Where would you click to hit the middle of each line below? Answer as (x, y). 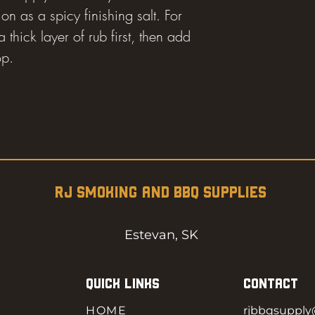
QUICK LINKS (123, 283)
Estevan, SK (161, 234)
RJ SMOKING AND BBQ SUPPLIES (161, 192)
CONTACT (271, 283)
